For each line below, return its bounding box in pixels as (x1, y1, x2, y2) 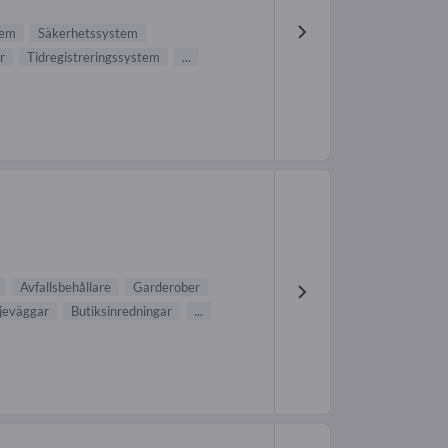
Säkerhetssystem (38, 25, 138, 42)
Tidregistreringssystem (27, 49, 160, 66)
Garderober (133, 278, 200, 295)
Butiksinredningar (71, 302, 172, 319)
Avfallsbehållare (20, 278, 111, 295)
